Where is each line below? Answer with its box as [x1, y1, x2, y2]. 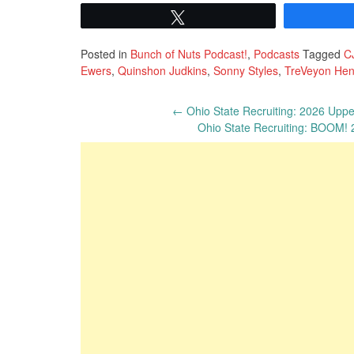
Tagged [299, 46, 344, 62]
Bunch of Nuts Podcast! [130, 46, 247, 62]
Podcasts [254, 46, 299, 62]
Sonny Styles [213, 62, 278, 79]
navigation [80, 127, 186, 170]
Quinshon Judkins [118, 62, 207, 79]
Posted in [81, 46, 130, 62]
